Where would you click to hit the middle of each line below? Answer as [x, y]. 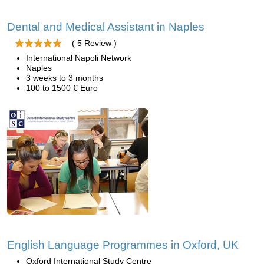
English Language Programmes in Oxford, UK [123, 245]
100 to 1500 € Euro [62, 88]
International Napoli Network [79, 58]
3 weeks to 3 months [65, 78]
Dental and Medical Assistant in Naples [106, 27]
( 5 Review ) [94, 43]
